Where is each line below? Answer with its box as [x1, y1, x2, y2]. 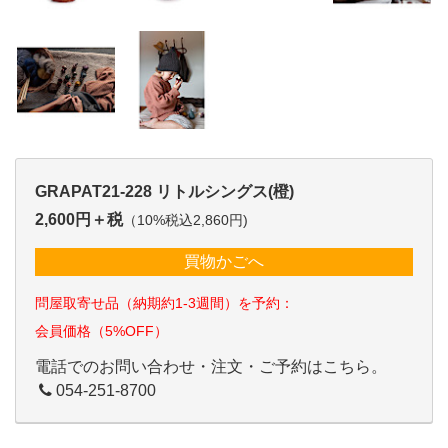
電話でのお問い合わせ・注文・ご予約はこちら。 [35, 357, 387, 375]
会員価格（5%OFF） [35, 322, 168, 339]
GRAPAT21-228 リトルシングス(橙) [35, 183, 294, 200]
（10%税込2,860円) [123, 213, 248, 228]
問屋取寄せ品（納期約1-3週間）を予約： [35, 294, 294, 311]
